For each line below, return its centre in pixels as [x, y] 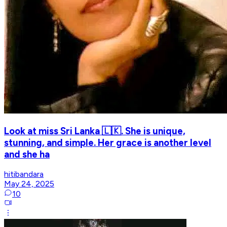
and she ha [27, 154]
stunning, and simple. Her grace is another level [108, 142]
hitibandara [24, 174]
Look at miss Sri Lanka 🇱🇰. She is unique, [95, 131]
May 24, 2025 [29, 184]
